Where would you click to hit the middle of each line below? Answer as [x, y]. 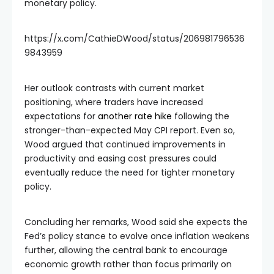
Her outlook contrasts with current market [114, 88]
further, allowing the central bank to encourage [126, 250]
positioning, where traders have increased [114, 102]
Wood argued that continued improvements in [125, 144]
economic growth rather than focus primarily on [128, 264]
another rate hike [135, 116]
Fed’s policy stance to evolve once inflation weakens [137, 236]
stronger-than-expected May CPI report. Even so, [130, 130]
